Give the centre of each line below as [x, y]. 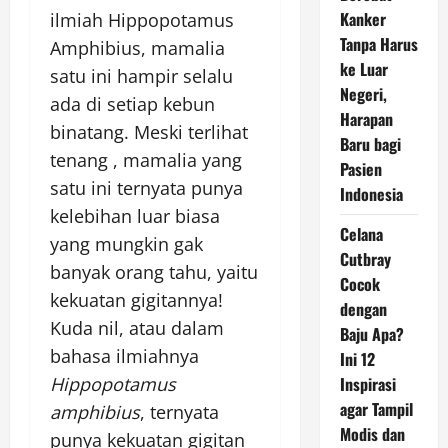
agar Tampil [376, 409]
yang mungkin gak [126, 243]
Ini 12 [357, 359]
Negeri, [363, 94]
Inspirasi [367, 384]
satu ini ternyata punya [146, 187]
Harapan [366, 119]
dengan [363, 309]
